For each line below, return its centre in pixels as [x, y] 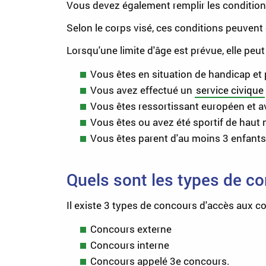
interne [153, 245]
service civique [230, 90]
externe [154, 229]
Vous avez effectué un [142, 90]
